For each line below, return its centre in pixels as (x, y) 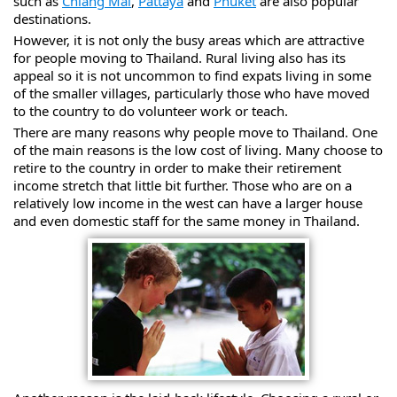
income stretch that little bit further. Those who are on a (183, 185)
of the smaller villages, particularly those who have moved (191, 93)
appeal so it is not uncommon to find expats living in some (192, 75)
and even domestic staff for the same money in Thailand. (187, 220)
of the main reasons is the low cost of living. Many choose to (198, 149)
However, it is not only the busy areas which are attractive (189, 39)
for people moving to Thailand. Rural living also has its (179, 57)
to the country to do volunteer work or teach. (151, 110)
